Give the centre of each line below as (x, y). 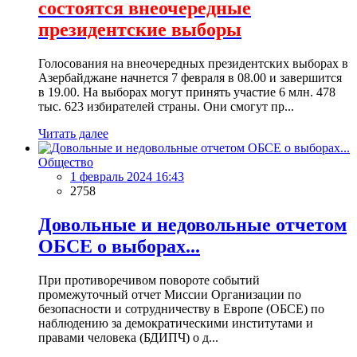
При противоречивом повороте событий (149, 280)
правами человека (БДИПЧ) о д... (128, 337)
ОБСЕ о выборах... (119, 246)
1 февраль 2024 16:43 (127, 176)
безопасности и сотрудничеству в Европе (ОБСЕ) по (181, 308)
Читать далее (73, 133)
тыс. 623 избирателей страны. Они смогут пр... (166, 106)
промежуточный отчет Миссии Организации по (170, 294)
